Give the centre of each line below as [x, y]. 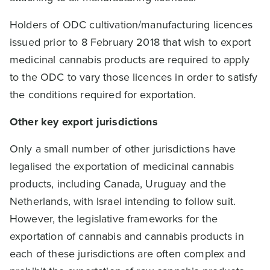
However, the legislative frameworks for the [114, 219]
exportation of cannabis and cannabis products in [127, 236]
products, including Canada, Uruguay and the [118, 184]
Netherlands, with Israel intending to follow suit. [123, 201]
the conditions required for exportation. [103, 95]
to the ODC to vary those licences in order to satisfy [134, 77]
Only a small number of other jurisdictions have [123, 149]
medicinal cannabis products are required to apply [130, 60]
